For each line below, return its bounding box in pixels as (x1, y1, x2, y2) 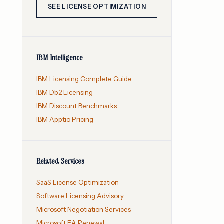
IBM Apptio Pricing (36, 115, 93, 124)
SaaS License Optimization (36, 178, 119, 187)
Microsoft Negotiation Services (36, 205, 131, 214)
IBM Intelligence (36, 52, 83, 63)
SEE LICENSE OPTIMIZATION (47, 2, 146, 10)
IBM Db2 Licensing (36, 88, 93, 97)
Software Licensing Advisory (36, 192, 124, 200)
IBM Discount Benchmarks (36, 102, 117, 110)
